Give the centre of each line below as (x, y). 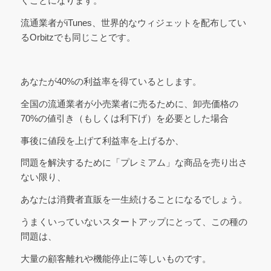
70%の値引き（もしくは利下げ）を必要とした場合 (124, 118)
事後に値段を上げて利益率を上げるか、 (102, 140)
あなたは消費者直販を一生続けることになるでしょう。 (134, 200)
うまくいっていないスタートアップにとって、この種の (134, 221)
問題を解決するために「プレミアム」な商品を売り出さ (134, 163)
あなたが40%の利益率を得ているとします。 (111, 82)
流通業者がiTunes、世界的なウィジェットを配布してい (133, 22)
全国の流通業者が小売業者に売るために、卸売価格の (129, 103)
